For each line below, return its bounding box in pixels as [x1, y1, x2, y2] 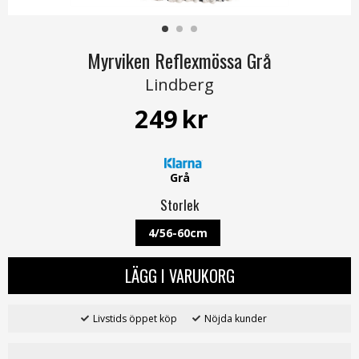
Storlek [160, 195, 199, 216]
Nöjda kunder [204, 312, 267, 326]
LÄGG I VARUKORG [124, 264, 235, 288]
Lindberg [145, 74, 214, 95]
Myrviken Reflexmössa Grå [87, 46, 272, 75]
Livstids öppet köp [92, 312, 177, 326]
